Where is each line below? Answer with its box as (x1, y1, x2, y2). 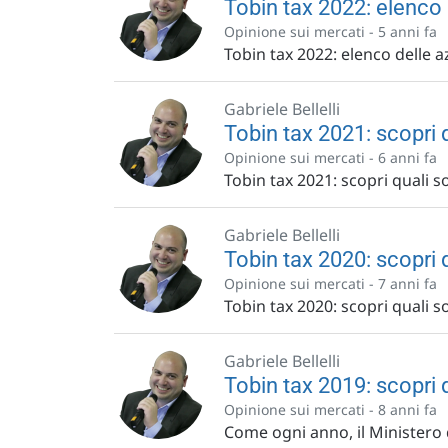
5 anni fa (378, 22, 437, 41)
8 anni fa (378, 400, 437, 419)
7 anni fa (378, 274, 437, 293)
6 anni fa (378, 148, 437, 167)
